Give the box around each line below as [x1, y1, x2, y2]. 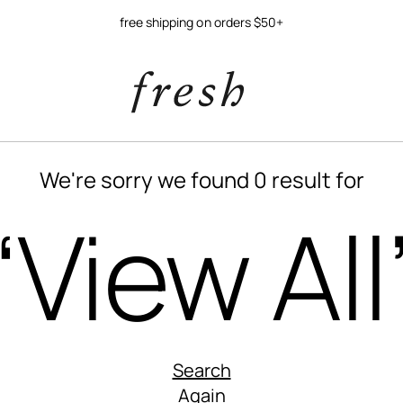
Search [172, 358, 231, 382]
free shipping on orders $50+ [119, 13, 284, 31]
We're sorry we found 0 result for [39, 165, 364, 194]
